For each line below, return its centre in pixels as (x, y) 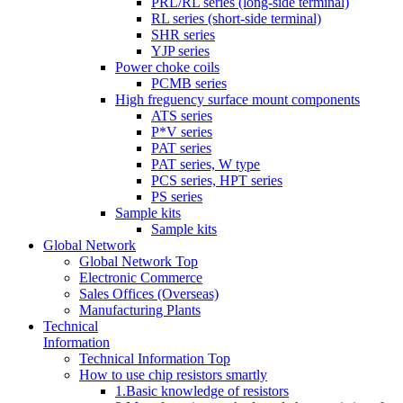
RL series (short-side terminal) (236, 18)
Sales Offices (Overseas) (149, 293)
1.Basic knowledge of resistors (202, 390)
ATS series (182, 115)
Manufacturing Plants (140, 309)
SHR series (183, 34)
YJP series (180, 50)
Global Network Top (139, 261)
